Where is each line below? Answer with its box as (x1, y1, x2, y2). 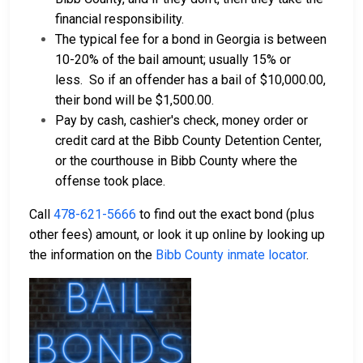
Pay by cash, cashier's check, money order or (55, 113, 308, 129)
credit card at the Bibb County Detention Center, (55, 133, 322, 149)
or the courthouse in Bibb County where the (55, 153, 297, 169)
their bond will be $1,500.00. (55, 92, 214, 109)
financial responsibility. (55, 11, 184, 28)
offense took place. (55, 173, 165, 190)
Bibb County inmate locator (156, 247, 306, 263)
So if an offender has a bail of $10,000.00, (89, 72, 326, 88)
